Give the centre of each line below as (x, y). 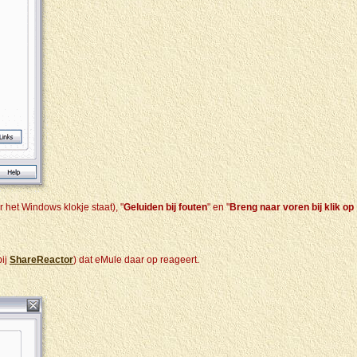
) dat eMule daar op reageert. (136, 260)
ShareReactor (41, 260)
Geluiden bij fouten (165, 207)
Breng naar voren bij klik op (292, 207)
